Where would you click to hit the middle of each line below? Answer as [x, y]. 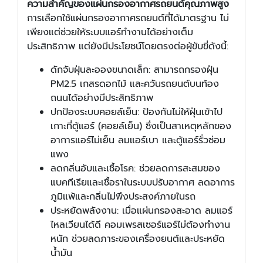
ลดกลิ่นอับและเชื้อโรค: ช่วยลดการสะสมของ [135, 168]
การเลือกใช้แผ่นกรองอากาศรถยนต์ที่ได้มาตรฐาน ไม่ [128, 18]
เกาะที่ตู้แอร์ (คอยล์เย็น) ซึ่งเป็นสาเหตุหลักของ [141, 126]
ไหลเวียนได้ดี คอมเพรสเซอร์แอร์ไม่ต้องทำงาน [140, 225]
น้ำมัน [61, 253]
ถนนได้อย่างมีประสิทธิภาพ [102, 98]
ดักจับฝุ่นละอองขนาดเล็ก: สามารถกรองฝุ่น [134, 70]
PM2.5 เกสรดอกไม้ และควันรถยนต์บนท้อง [135, 84]
